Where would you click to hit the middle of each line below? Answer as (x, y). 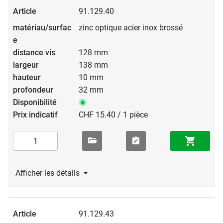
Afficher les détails (48, 173)
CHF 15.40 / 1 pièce (113, 115)
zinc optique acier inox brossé (131, 28)
